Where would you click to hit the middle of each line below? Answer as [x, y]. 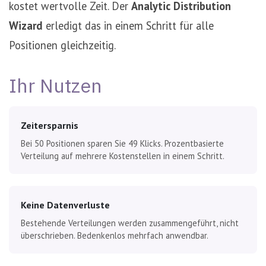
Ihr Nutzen [56, 85]
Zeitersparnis [50, 125]
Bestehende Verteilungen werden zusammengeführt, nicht [130, 223]
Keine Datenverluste [65, 205]
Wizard [26, 25]
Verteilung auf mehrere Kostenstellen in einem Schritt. [123, 156]
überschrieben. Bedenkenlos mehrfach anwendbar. [115, 235]
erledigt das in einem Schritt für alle [128, 25]
